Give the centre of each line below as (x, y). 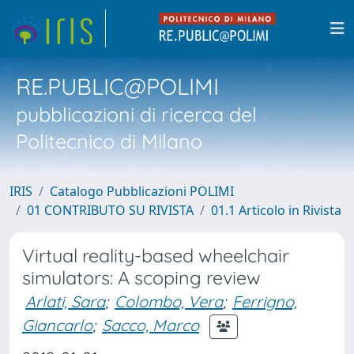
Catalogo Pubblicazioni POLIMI (142, 191)
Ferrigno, (265, 301)
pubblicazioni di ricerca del (136, 114)
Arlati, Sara (65, 301)
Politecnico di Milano (109, 141)
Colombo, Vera (169, 301)
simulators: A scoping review (141, 278)
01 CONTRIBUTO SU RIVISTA (110, 210)
